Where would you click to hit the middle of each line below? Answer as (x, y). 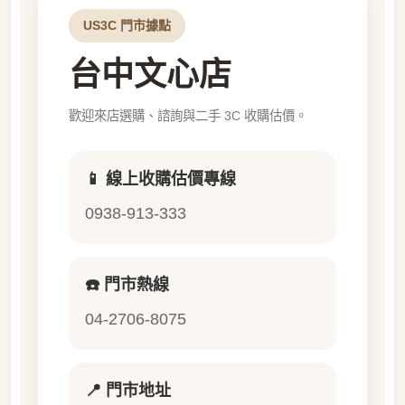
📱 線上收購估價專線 (160, 179)
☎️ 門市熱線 (127, 285)
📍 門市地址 (128, 391)
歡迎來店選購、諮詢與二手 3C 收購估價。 (188, 116)
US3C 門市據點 (127, 26)
